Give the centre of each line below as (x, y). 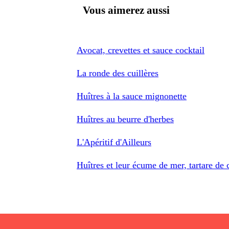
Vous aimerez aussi (126, 10)
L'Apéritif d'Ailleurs (114, 142)
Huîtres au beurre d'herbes (125, 119)
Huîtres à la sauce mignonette (132, 96)
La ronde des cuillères (118, 73)
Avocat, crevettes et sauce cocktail (141, 50)
